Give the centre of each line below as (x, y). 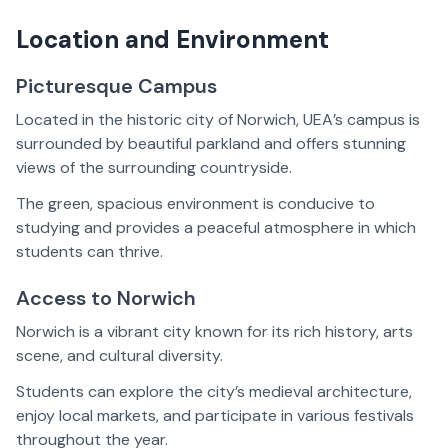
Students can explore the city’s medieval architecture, (214, 392)
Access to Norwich (106, 298)
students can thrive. (89, 252)
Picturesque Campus (116, 86)
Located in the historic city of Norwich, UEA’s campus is (218, 120)
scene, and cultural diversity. (119, 356)
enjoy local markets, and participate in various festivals (215, 416)
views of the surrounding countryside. (154, 168)
